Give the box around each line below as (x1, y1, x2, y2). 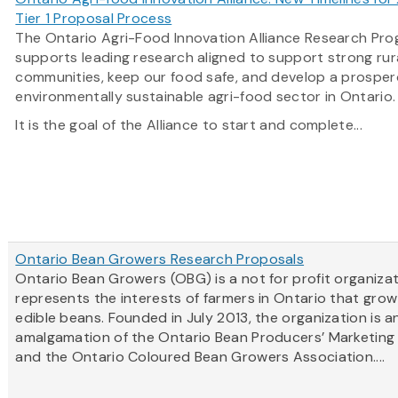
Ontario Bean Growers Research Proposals (15, 250, 305, 269)
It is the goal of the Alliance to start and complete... (15, 115, 362, 135)
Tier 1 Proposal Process (15, 9, 172, 28)
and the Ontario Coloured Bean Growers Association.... (15, 347, 386, 367)
